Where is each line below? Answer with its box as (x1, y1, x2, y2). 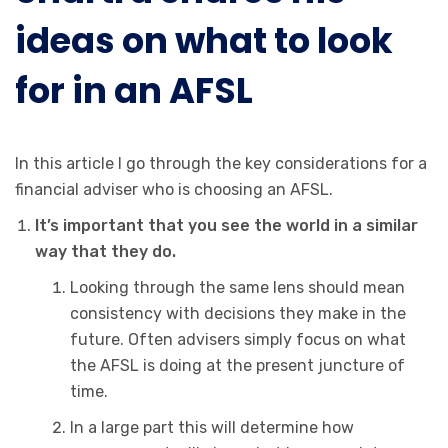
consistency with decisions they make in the (70, 304, 406, 323)
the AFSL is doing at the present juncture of (70, 356, 405, 375)
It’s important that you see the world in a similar (35, 216, 418, 235)
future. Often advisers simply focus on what (70, 330, 406, 349)
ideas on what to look (15, 16, 393, 65)
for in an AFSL (15, 66, 253, 115)
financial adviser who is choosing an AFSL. (15, 180, 333, 199)
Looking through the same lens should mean (70, 278, 405, 297)
